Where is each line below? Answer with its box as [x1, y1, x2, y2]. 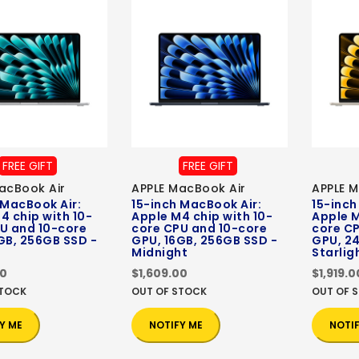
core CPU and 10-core [131, 220, 267, 237]
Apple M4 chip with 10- [131, 208, 272, 225]
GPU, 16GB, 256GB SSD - [131, 232, 277, 249]
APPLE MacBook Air [131, 180, 246, 197]
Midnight [131, 244, 188, 261]
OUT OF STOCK [131, 284, 207, 299]
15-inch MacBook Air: [131, 196, 261, 213]
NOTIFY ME [149, 318, 203, 333]
